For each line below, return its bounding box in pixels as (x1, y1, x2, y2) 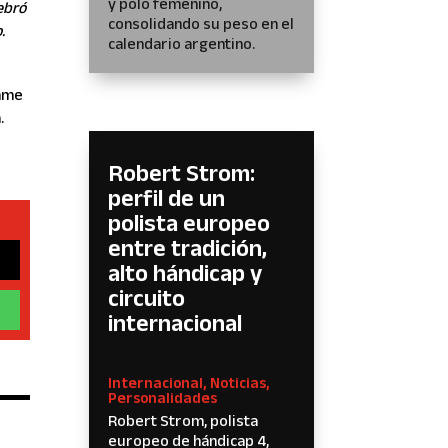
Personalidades (108, 388, 218, 406)
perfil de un (108, 183, 226, 211)
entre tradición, (108, 233, 268, 261)
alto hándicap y (108, 258, 263, 286)
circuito (108, 283, 186, 311)
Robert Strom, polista (108, 411, 259, 429)
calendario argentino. (108, 34, 256, 52)
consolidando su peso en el (108, 14, 295, 32)
